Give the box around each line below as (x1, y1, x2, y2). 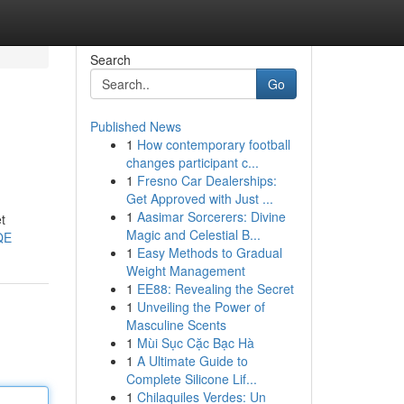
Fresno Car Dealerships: (136, 171, 277, 189)
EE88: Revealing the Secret (136, 280, 294, 298)
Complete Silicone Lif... (125, 370, 257, 388)
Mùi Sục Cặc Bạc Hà (136, 334, 254, 352)
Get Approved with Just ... (125, 189, 273, 207)
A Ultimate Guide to (136, 352, 248, 370)
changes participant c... (125, 153, 259, 171)
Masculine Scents (125, 316, 226, 334)
